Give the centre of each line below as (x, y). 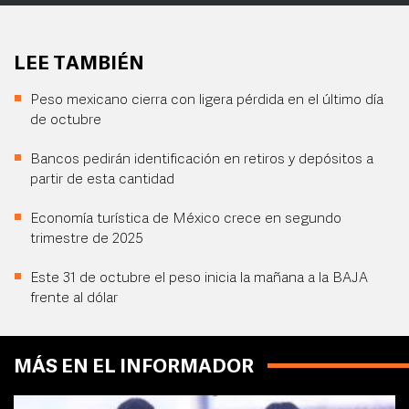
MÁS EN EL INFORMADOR (134, 367)
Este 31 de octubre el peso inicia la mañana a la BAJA (199, 278)
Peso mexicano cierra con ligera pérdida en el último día (207, 100)
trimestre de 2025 (87, 239)
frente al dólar (74, 299)
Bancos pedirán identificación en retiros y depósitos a (202, 160)
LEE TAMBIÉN (79, 64)
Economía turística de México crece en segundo (186, 219)
